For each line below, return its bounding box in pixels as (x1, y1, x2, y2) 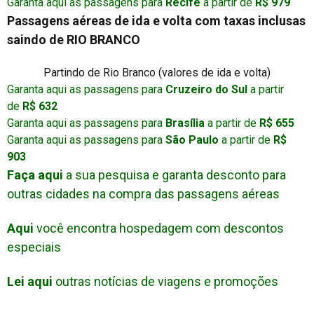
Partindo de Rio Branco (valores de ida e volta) (43, 65, 271, 79)
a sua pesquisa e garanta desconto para (63, 167, 286, 182)
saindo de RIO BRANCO (7, 32, 140, 47)
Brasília (165, 116, 205, 130)
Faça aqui (7, 167, 63, 182)
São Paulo (165, 132, 219, 146)
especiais (7, 239, 61, 254)
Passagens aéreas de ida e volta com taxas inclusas (7, 13, 306, 28)
